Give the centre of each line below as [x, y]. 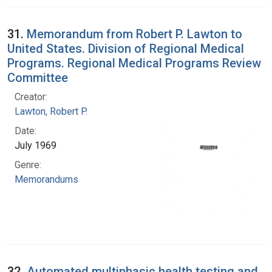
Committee [38, 77]
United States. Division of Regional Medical [126, 48]
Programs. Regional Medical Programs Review [134, 63]
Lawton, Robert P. [51, 111]
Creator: [31, 97]
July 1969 [36, 145]
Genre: [28, 165]
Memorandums [46, 179]
